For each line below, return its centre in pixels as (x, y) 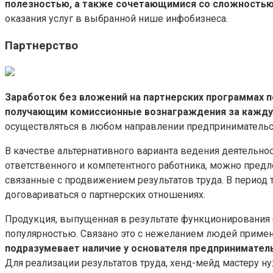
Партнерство (41, 46)
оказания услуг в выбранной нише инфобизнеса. (116, 18)
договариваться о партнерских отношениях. (105, 195)
